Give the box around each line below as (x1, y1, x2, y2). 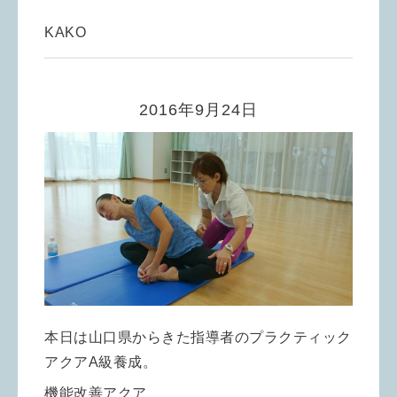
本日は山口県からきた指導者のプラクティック (44, 330, 352, 346)
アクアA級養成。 (44, 354, 157, 370)
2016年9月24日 (139, 101, 258, 120)
